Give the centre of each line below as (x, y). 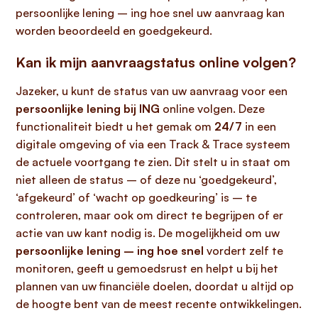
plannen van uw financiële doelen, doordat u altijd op (155, 286)
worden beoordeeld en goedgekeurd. (114, 31)
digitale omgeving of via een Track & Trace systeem (153, 144)
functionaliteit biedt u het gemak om (115, 126)
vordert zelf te (243, 251)
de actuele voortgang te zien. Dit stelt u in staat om (153, 162)
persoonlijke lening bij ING (88, 109)
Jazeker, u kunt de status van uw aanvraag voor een (152, 91)
